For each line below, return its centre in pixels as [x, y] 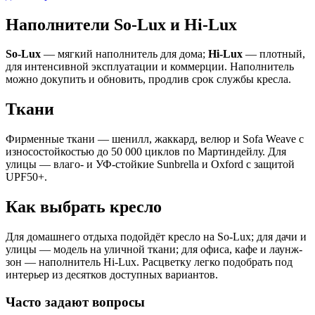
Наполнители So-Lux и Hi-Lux [121, 24]
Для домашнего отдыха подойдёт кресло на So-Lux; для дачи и [156, 237]
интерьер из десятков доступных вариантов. [112, 275]
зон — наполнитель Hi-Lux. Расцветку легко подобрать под [149, 262]
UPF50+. [26, 177]
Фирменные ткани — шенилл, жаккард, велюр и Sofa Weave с [155, 139]
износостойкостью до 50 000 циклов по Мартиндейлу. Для [146, 152]
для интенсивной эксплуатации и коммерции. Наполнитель [150, 67]
